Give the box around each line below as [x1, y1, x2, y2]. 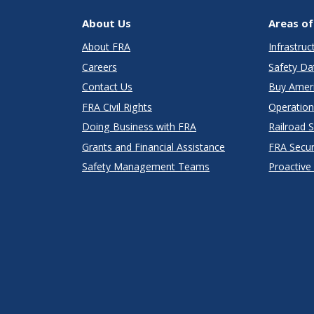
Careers [82, 60, 117, 74]
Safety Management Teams [82, 160, 210, 174]
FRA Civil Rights [82, 100, 152, 114]
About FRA [82, 40, 130, 54]
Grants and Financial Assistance [82, 139, 225, 153]
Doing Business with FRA [82, 120, 196, 134]
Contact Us [82, 80, 132, 94]
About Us [82, 16, 131, 31]
